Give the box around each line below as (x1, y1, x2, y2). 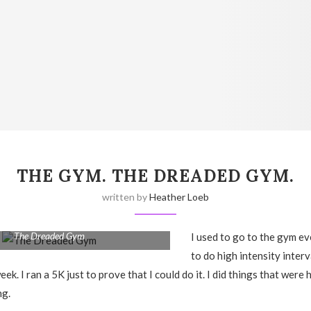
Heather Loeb (149, 191, 209, 203)
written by (101, 191, 149, 203)
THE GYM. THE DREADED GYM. (16, 165, 294, 187)
